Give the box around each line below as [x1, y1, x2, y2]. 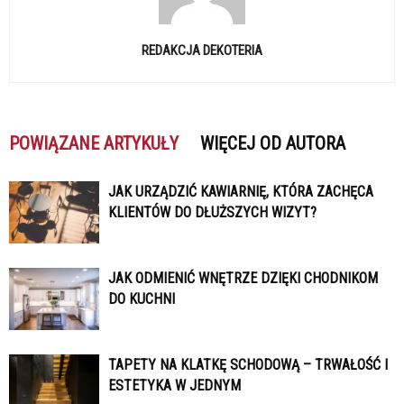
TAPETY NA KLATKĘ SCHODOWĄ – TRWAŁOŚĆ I [108, 355, 388, 373]
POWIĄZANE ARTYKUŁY [9, 132, 179, 154]
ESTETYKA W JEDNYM [108, 376, 241, 394]
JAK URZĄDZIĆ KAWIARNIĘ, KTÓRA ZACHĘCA [108, 182, 373, 200]
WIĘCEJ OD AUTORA [200, 132, 345, 154]
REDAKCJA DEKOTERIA [142, 41, 262, 59]
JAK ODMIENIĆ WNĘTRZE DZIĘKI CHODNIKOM [108, 269, 378, 287]
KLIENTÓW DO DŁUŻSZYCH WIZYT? [108, 203, 317, 221]
